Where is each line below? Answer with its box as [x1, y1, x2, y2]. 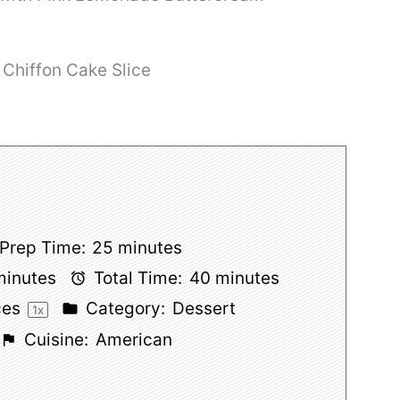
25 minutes [92, 237, 183, 258]
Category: [81, 297, 166, 319]
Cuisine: [20, 329, 89, 350]
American [95, 329, 172, 350]
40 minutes [188, 267, 279, 288]
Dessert [171, 297, 236, 319]
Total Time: [89, 267, 183, 288]
